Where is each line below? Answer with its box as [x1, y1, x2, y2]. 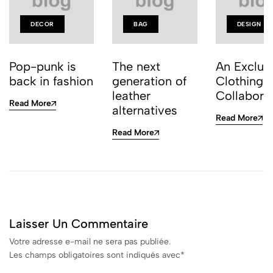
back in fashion [9, 74, 93, 89]
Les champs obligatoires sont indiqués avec [9, 250, 180, 261]
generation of [112, 74, 187, 89]
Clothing [215, 74, 263, 89]
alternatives [112, 103, 178, 118]
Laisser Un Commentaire [9, 216, 148, 232]
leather [112, 88, 151, 104]
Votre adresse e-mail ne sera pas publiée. [9, 236, 171, 247]
